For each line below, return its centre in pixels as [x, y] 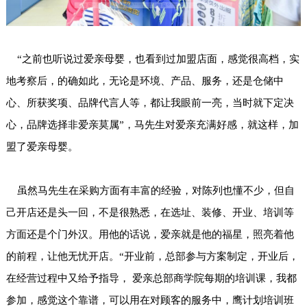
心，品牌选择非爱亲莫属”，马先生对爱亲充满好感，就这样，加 [152, 125]
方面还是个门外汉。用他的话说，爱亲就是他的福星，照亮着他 [150, 235]
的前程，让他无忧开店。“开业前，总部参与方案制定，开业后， [152, 257]
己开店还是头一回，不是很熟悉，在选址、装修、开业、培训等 [150, 213]
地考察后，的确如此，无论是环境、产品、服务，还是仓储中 [145, 81]
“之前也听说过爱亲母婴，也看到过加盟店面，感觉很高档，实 [152, 59]
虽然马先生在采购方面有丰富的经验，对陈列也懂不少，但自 [150, 191]
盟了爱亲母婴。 [42, 147]
